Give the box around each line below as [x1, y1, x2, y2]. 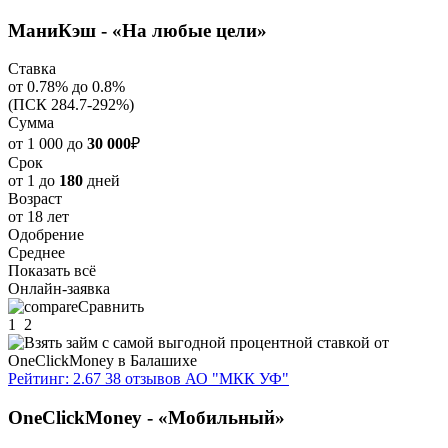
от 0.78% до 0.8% [8, 78, 125, 96]
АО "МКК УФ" [185, 370, 289, 388]
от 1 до [8, 172, 59, 190]
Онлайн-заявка [8, 280, 110, 298]
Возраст [8, 190, 62, 208]
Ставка [8, 60, 56, 78]
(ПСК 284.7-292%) [8, 96, 134, 114]
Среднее [8, 244, 65, 262]
